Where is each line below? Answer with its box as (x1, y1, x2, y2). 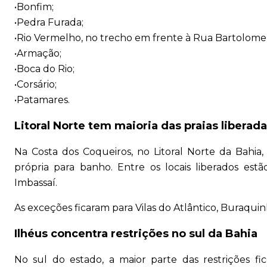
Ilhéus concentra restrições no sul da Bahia (14, 227, 257, 241)
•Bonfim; (14, 1, 54, 13)
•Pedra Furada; (14, 17, 83, 29)
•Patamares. (14, 94, 70, 106)
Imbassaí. (14, 177, 57, 189)
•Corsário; (14, 79, 57, 91)
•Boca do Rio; (14, 63, 74, 75)
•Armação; (14, 48, 61, 60)
